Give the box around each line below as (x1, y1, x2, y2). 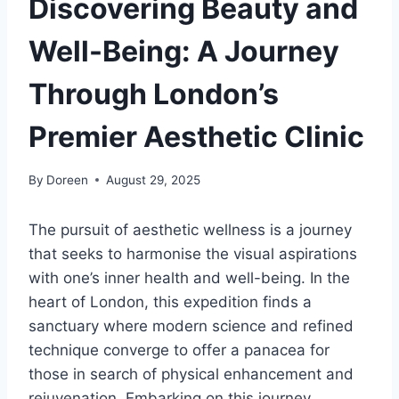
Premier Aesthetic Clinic (28, 119, 364, 155)
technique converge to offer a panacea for (28, 340, 330, 359)
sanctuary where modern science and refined (28, 316, 354, 335)
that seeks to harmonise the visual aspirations (28, 244, 357, 263)
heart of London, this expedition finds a (28, 292, 312, 311)
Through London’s (28, 77, 279, 112)
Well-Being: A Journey (28, 34, 339, 69)
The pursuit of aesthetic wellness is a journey (28, 220, 352, 239)
